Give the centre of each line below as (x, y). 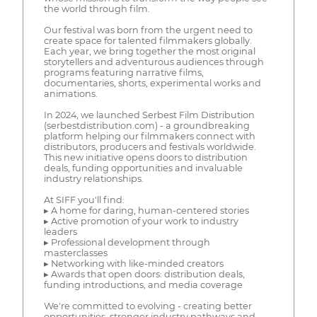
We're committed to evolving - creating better (148, 306)
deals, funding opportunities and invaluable (143, 168)
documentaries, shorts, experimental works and (152, 83)
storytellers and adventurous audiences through (154, 62)
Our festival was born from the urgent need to (148, 30)
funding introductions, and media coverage (143, 285)
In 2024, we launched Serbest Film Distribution (149, 115)
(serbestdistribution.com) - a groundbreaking (146, 126)
